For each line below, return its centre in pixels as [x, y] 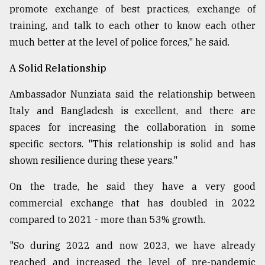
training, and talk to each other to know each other [132, 26]
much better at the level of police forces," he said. [119, 42]
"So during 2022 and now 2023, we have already [132, 246]
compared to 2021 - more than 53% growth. [107, 220]
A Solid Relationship [58, 68]
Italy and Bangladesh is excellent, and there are [132, 111]
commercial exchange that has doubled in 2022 [132, 203]
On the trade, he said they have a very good [132, 187]
